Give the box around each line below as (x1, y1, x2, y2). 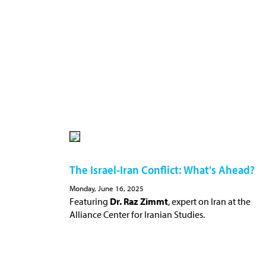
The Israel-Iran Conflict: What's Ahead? (69, 161, 255, 177)
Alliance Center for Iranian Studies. (69, 208, 205, 220)
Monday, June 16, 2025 (69, 183, 144, 193)
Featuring (69, 195, 110, 207)
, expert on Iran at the (168, 195, 251, 207)
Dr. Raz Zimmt (110, 195, 168, 207)
